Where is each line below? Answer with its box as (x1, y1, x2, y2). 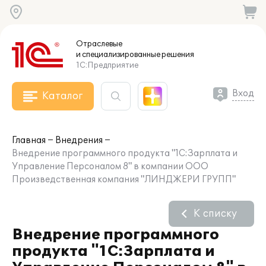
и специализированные (76, 50, 160, 59)
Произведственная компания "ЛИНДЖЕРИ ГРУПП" (12, 175, 236, 185)
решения (160, 50, 194, 59)
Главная (12, 135, 46, 145)
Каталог (42, 90, 83, 102)
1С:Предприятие (76, 61, 138, 70)
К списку (194, 208, 237, 220)
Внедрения (55, 135, 103, 145)
